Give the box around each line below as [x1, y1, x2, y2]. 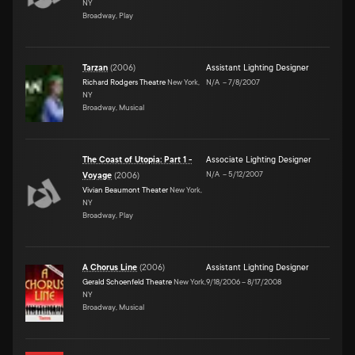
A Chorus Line [82, 262, 137, 273]
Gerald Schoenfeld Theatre [82, 277, 172, 286]
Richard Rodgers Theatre [82, 77, 166, 86]
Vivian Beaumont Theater [82, 185, 168, 194]
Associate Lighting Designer [206, 155, 311, 165]
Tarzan [82, 63, 108, 73]
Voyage [82, 170, 112, 181]
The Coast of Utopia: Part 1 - [82, 155, 192, 165]
